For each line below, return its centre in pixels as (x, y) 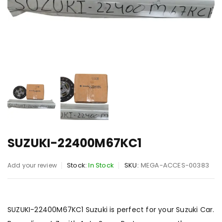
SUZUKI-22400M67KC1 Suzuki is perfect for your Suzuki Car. (111, 210)
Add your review (32, 165)
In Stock (101, 165)
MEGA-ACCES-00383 (175, 165)
